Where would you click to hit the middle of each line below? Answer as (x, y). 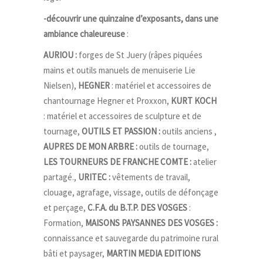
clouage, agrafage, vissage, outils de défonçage (131, 192)
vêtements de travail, (150, 177)
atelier (204, 162)
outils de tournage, (173, 146)
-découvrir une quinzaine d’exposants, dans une (131, 18)
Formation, (64, 223)
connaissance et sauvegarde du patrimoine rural (131, 238)
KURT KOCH (194, 101)
